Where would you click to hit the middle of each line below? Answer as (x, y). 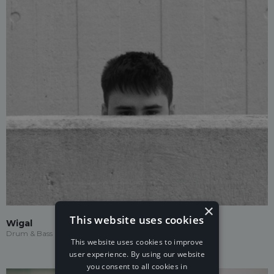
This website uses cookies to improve (137, 242)
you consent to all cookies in (137, 266)
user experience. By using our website (137, 254)
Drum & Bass (29, 233)
